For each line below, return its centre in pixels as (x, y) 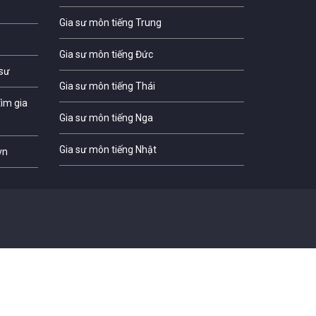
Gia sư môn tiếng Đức (106, 54)
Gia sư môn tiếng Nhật (108, 149)
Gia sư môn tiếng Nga (106, 117)
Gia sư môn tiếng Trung (110, 22)
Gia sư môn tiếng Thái (107, 86)
